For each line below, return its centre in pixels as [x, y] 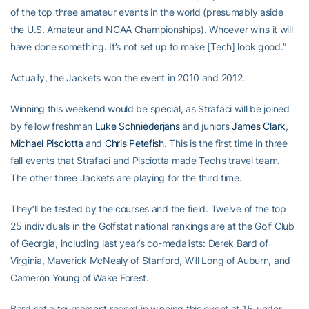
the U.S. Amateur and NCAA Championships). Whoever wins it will [152, 29]
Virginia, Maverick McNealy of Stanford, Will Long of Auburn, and [151, 260]
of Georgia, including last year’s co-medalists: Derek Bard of [139, 243]
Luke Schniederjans [137, 126]
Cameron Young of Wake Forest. [80, 278]
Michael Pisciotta [47, 143]
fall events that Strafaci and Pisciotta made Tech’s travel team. [146, 160]
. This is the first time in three [226, 143]
